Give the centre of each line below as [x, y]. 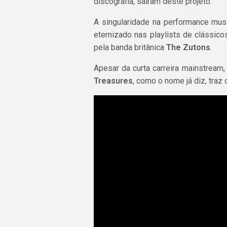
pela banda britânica [130, 48]
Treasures [113, 81]
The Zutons [188, 48]
